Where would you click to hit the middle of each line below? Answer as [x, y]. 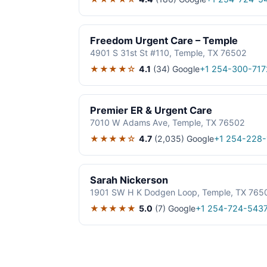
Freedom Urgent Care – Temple [164, 41]
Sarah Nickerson [129, 180]
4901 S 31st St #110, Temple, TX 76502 [168, 53]
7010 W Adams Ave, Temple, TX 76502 [167, 123]
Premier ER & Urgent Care [151, 111]
